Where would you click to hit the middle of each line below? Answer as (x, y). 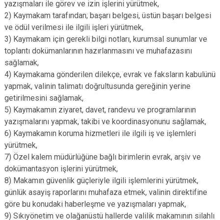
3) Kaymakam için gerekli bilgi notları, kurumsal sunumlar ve (106, 39)
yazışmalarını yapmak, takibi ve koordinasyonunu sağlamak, (105, 122)
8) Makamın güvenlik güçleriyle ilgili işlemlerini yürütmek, (101, 180)
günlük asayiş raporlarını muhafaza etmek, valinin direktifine (106, 192)
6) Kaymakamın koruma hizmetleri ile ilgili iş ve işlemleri (100, 133)
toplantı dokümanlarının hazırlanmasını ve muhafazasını (98, 51)
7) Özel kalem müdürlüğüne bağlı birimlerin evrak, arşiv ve (103, 157)
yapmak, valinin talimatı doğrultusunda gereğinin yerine (97, 86)
